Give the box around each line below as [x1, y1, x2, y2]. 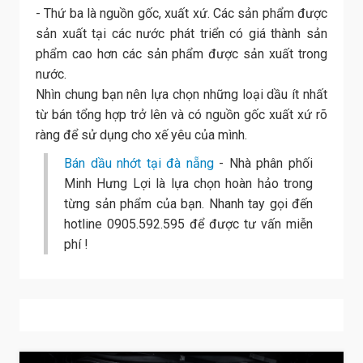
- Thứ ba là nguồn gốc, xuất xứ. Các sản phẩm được [36, 6, 327, 22]
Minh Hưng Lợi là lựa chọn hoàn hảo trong [64, 176, 313, 192]
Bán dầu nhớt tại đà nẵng [64, 156, 214, 172]
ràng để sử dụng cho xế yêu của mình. [36, 127, 247, 143]
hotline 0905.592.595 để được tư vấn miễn [64, 216, 313, 233]
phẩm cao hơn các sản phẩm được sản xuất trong [36, 46, 327, 62]
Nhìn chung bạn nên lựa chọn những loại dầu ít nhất [36, 87, 327, 103]
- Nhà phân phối [213, 156, 314, 172]
